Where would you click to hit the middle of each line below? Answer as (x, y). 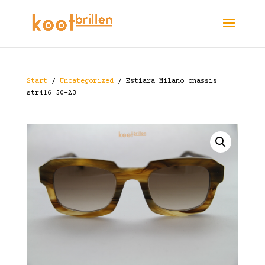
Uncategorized (86, 81)
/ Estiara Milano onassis (165, 81)
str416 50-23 (51, 93)
